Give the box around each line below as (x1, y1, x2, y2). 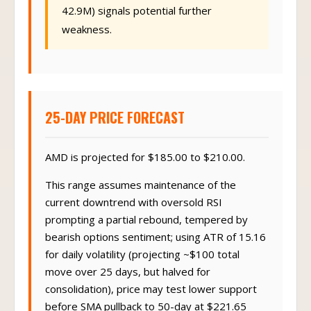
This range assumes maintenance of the (45, 185, 236, 199)
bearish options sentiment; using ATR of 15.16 (45, 237, 266, 251)
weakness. (62, 29, 112, 43)
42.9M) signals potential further (62, 10, 212, 24)
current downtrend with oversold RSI (45, 202, 222, 216)
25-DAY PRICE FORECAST (45, 114, 185, 135)
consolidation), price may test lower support (45, 289, 257, 303)
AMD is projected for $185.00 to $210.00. (45, 157, 245, 171)
